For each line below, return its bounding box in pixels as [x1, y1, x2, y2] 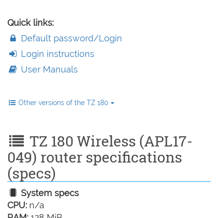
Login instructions [18, 49, 95, 59]
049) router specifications [7, 147, 182, 166]
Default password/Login [18, 33, 123, 43]
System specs [18, 188, 79, 198]
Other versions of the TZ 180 [18, 99, 110, 107]
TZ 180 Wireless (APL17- [26, 131, 193, 150]
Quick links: [7, 18, 54, 28]
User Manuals [18, 64, 78, 74]
